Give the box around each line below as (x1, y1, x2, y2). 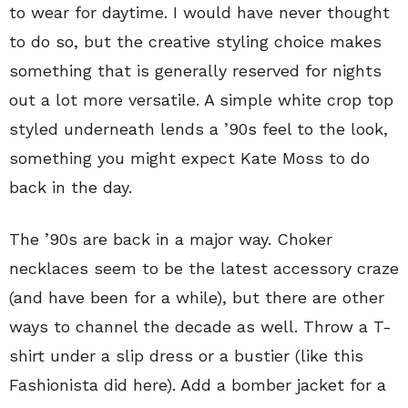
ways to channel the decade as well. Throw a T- (9, 316, 392, 336)
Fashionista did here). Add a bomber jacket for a (9, 374, 386, 394)
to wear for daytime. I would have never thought (9, 2, 390, 22)
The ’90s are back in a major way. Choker (9, 229, 332, 249)
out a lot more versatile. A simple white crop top (9, 89, 393, 109)
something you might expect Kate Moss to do (9, 148, 370, 168)
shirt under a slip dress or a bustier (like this (9, 345, 363, 365)
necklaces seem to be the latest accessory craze (9, 258, 399, 278)
